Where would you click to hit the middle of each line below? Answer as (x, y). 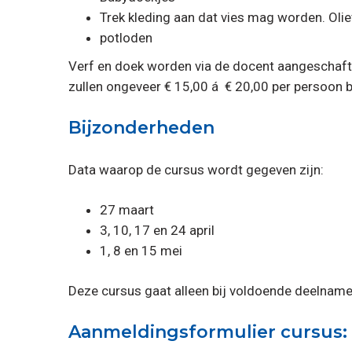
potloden (126, 37)
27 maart (127, 209)
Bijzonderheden (141, 127)
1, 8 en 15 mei (141, 250)
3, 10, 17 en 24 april (157, 230)
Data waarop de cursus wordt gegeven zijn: (196, 169)
